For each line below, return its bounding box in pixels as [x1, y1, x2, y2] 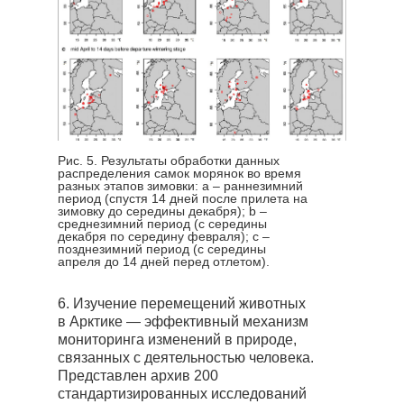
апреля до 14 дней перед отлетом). [58, 254, 270, 269]
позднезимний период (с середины [58, 242, 266, 256]
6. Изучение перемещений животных [58, 296, 306, 311]
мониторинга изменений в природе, [58, 332, 297, 347]
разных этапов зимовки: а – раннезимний [58, 179, 303, 193]
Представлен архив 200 [58, 368, 218, 383]
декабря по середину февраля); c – [58, 229, 270, 243]
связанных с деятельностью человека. [58, 350, 314, 365]
